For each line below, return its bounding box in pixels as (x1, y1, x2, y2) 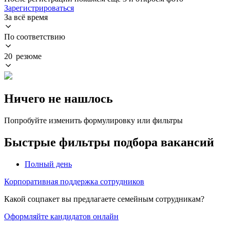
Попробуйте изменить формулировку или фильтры (4, 116, 183, 125)
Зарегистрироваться (4, 3, 74, 12)
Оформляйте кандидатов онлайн (4, 212, 119, 221)
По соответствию (4, 32, 65, 41)
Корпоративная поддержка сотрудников (4, 177, 144, 186)
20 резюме (4, 51, 42, 61)
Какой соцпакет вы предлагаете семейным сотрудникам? (4, 194, 204, 203)
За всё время (4, 12, 48, 22)
